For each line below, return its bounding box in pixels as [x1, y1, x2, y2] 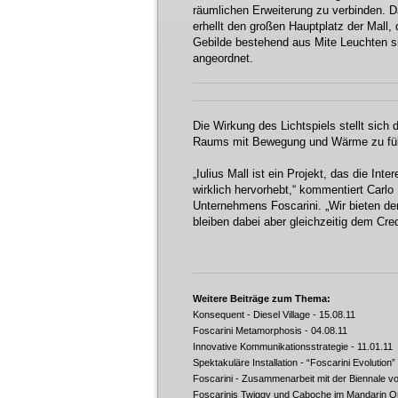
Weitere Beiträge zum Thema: [193, 293, 330, 304]
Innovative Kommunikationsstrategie [193, 341, 348, 352]
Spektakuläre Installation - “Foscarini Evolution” [193, 357, 395, 368]
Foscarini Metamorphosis [193, 325, 302, 336]
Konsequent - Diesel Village [193, 309, 310, 320]
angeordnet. [193, 52, 253, 65]
